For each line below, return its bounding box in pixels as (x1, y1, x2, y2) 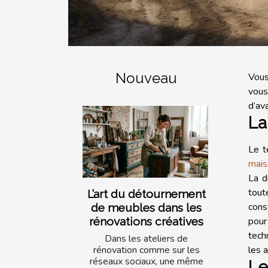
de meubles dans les (91, 201, 202, 215)
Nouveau (115, 69, 177, 87)
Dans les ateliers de (105, 232, 188, 246)
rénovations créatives (89, 215, 203, 229)
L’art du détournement (87, 187, 206, 201)
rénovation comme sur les (93, 243, 200, 257)
